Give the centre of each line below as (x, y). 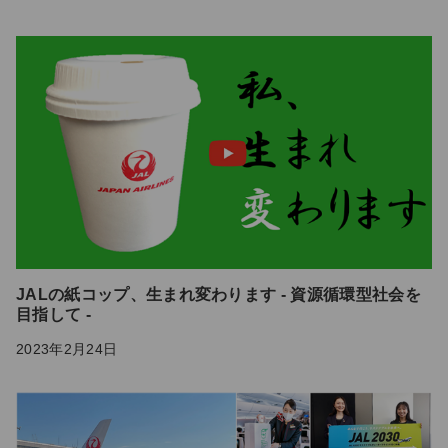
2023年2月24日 (67, 349)
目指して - (53, 315)
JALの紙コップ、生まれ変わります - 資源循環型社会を (218, 295)
